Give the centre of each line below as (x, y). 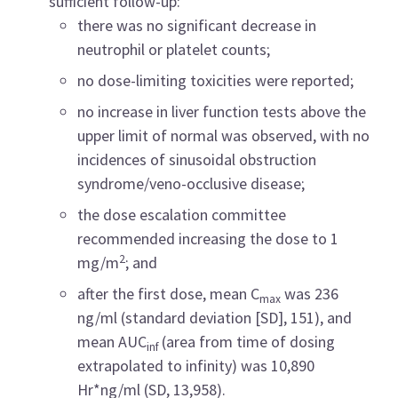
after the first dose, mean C (169, 294)
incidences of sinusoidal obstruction (197, 160)
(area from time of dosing (249, 342)
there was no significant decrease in (197, 26)
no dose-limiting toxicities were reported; (216, 81)
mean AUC (112, 342)
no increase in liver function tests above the (222, 112)
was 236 (310, 294)
